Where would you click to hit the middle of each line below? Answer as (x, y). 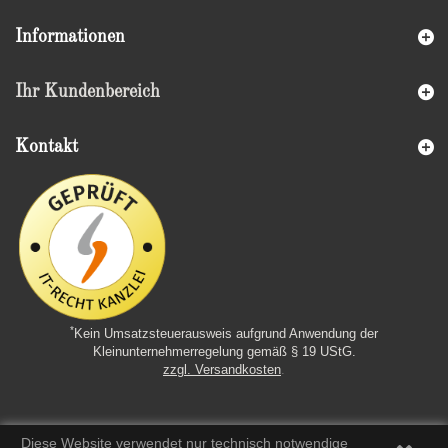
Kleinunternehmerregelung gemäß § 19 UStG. (224, 352)
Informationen (70, 36)
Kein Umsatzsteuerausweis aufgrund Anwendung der (226, 334)
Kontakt (46, 146)
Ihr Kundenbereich (87, 91)
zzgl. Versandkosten (222, 370)
